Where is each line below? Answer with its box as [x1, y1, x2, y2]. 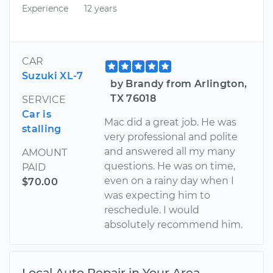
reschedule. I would [104, 204, 200, 216]
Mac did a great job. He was [104, 116, 237, 128]
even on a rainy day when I [104, 174, 235, 186]
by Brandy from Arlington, [110, 77, 247, 90]
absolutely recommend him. [104, 218, 243, 230]
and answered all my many [104, 145, 236, 157]
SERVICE [22, 93, 66, 105]
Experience [22, 3, 68, 15]
